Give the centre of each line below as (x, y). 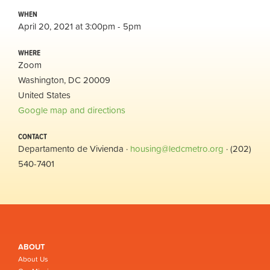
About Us (33, 259)
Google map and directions (72, 110)
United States (44, 95)
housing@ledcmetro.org (177, 148)
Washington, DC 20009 (64, 80)
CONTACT (33, 136)
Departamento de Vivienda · (74, 148)
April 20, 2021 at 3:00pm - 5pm (80, 26)
